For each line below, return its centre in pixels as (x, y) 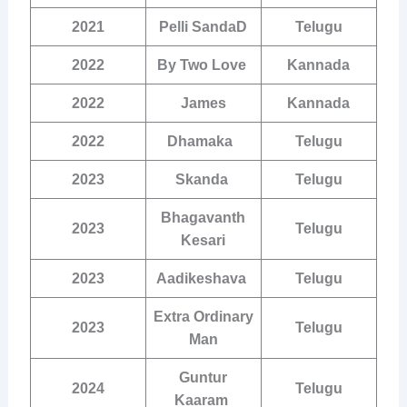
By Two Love (203, 65)
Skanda (203, 180)
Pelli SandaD (203, 27)
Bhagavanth (203, 218)
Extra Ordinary (203, 317)
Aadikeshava (203, 279)
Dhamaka (203, 142)
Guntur (203, 378)
